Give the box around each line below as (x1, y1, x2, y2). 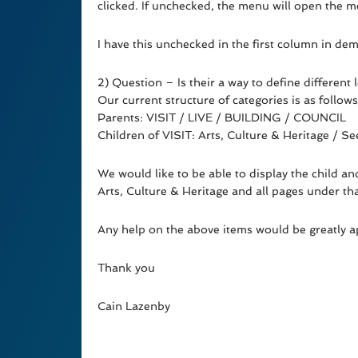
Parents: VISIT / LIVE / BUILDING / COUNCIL (97, 111, 346, 125)
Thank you (97, 261, 155, 275)
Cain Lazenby (97, 300, 170, 313)
